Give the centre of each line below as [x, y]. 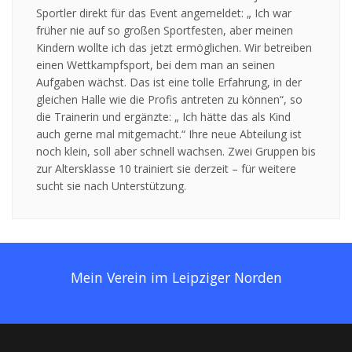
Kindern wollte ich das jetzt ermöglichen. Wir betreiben [174, 48]
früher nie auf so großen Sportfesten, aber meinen [165, 31]
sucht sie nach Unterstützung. [111, 186]
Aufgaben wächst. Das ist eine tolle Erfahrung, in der [169, 82]
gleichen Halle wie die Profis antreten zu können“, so [169, 100]
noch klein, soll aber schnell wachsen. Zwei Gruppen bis [176, 152]
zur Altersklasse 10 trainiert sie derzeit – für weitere [166, 169]
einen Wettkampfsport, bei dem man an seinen [156, 65]
